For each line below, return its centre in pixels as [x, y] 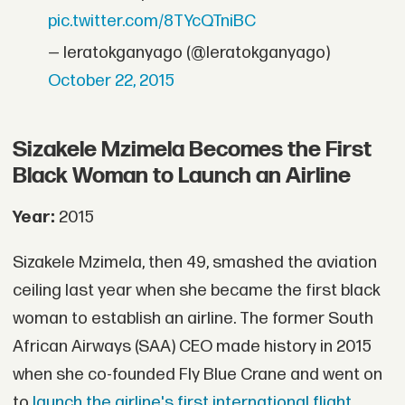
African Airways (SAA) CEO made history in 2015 [192, 346]
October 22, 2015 [112, 80]
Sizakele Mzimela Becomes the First [192, 150]
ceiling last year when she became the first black [196, 290]
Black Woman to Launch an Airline [181, 176]
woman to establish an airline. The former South [193, 318]
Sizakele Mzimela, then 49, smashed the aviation [194, 262]
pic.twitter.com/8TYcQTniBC [152, 21]
